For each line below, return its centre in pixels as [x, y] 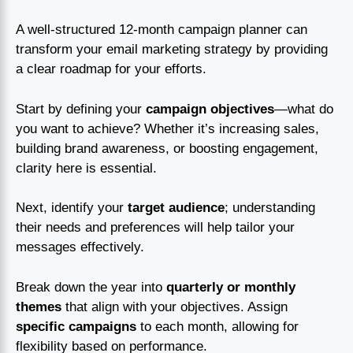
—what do [304, 109]
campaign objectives [210, 109]
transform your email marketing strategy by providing [172, 50]
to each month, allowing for [217, 326]
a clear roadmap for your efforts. [111, 69]
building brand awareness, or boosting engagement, [167, 148]
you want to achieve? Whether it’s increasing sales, [167, 128]
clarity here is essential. [86, 168]
